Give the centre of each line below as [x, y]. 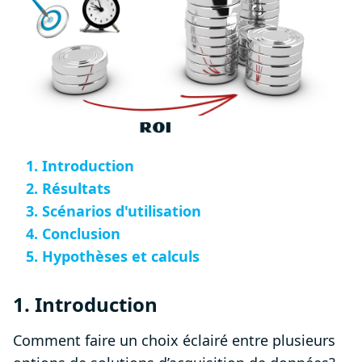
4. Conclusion [73, 234]
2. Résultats [68, 189]
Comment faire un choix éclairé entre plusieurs [174, 341]
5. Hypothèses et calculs [113, 257]
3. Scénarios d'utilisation [114, 211]
